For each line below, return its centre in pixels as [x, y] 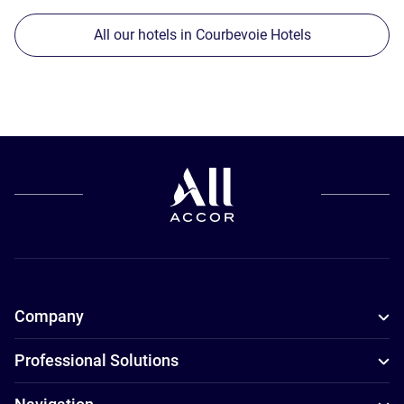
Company [49, 317]
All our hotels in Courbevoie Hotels [202, 35]
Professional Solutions [96, 361]
